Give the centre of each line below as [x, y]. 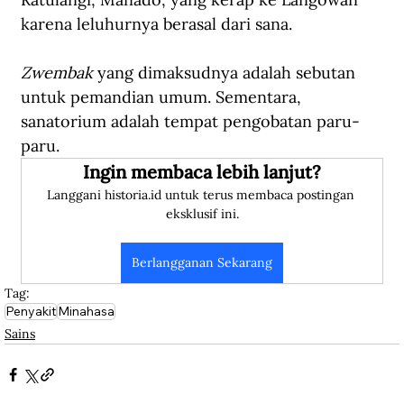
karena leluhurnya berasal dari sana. [156, 24]
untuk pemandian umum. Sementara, [163, 97]
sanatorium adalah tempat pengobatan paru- [190, 122]
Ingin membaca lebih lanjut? [202, 172]
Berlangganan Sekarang [202, 263]
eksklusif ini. [202, 214]
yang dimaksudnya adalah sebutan [226, 73]
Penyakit [31, 312]
